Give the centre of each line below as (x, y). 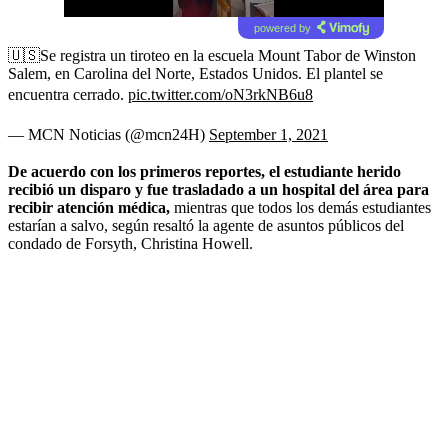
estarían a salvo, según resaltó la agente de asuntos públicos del (206, 225)
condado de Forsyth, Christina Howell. (130, 243)
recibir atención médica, (91, 207)
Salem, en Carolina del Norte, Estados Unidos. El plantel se (195, 73)
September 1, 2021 (268, 134)
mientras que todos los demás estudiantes (302, 207)
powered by (282, 27)
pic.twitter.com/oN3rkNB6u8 (220, 94)
